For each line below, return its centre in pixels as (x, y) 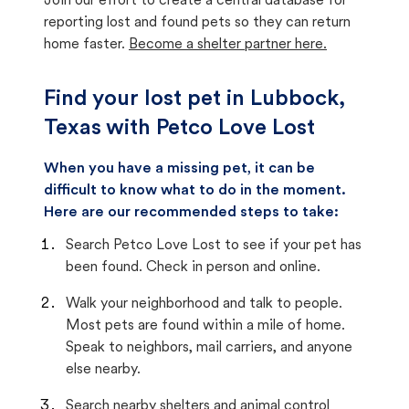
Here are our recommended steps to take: (191, 213)
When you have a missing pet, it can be (179, 169)
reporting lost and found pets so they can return (197, 23)
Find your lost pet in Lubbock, (194, 100)
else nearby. (103, 370)
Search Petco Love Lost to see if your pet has (214, 246)
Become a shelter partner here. (228, 45)
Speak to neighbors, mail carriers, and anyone (209, 348)
